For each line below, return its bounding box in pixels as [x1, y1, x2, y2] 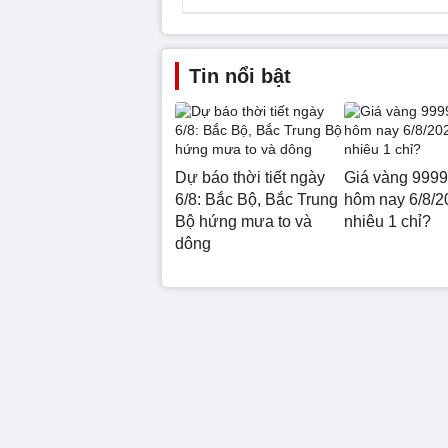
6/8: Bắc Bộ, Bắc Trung [175, 190, 338, 208]
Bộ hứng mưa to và [175, 212, 312, 230]
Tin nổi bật [189, 64, 291, 87]
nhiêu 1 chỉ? [343, 212, 431, 230]
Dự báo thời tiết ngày [175, 168, 325, 186]
